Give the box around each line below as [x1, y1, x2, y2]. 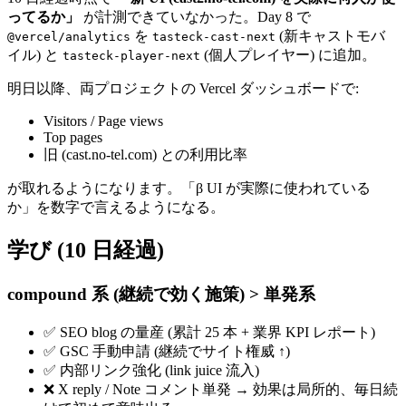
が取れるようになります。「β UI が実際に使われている [7, 180, 371, 197]
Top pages [43, 130, 102, 146]
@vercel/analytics [7, 30, 130, 44]
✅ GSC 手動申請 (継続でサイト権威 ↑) [43, 343, 290, 359]
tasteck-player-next [63, 49, 200, 63]
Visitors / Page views [43, 113, 163, 130]
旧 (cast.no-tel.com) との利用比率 [43, 147, 247, 163]
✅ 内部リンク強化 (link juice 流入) [43, 362, 259, 378]
